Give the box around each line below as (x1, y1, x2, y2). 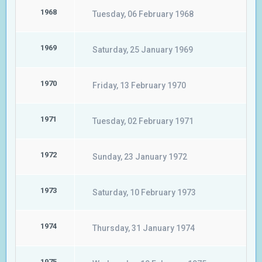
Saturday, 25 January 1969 (92, 45, 193, 54)
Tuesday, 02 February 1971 (92, 116, 194, 126)
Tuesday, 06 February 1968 (92, 9, 194, 19)
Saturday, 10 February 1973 (92, 188, 196, 197)
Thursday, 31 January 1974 (92, 223, 195, 233)
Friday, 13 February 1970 (92, 81, 186, 90)
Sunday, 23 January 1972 (92, 152, 187, 161)
